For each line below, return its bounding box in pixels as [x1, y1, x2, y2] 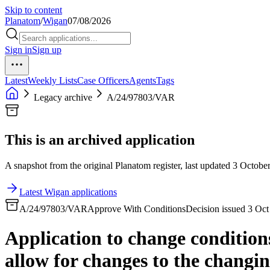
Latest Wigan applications [19, 186, 117, 197]
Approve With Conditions [87, 203, 186, 214]
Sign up [32, 45, 61, 55]
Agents [129, 75, 156, 86]
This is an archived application [5, 131, 195, 148]
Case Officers [77, 75, 129, 86]
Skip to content [5, 5, 62, 15]
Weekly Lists [28, 75, 77, 86]
